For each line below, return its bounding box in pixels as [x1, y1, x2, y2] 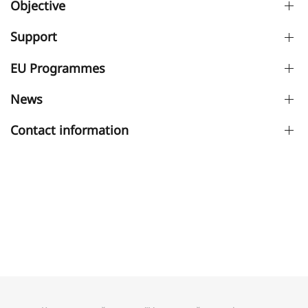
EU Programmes [10, 59, 105, 76]
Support [10, 28, 57, 45]
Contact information [10, 121, 129, 138]
